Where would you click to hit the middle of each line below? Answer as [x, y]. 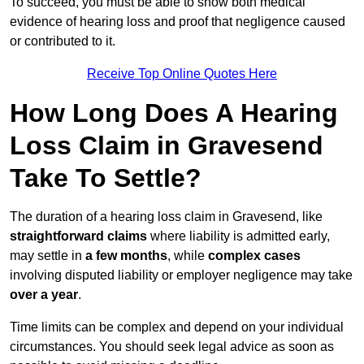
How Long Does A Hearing [174, 113]
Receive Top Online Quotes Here [182, 74]
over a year [44, 295]
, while [188, 256]
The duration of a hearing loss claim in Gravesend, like [166, 217]
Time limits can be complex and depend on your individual [177, 327]
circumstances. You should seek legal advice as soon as [172, 347]
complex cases [254, 256]
